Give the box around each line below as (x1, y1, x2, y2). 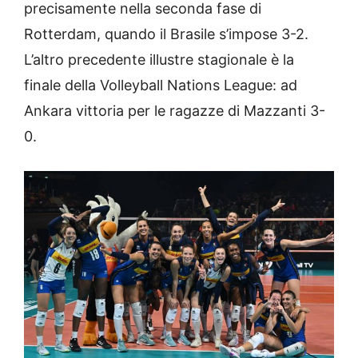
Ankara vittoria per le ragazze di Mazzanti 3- (24, 102, 325, 120)
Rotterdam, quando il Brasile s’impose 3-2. (24, 26, 308, 43)
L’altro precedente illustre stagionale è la (24, 51, 294, 69)
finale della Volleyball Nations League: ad (24, 77, 297, 94)
